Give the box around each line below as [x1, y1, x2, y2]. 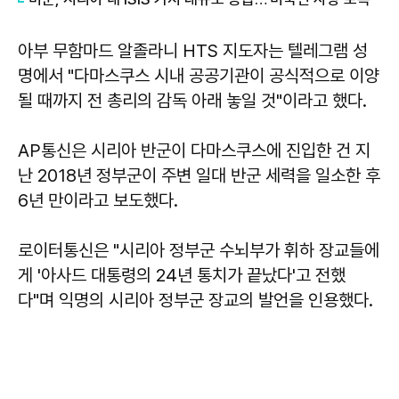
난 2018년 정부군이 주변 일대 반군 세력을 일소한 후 [18, 164, 380, 186]
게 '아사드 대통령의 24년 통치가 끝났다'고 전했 [18, 264, 346, 286]
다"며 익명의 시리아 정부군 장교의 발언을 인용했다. [18, 289, 378, 311]
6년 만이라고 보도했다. [18, 189, 183, 211]
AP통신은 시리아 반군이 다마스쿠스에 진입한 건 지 [18, 139, 370, 161]
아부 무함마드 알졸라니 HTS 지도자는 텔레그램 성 [18, 39, 368, 61]
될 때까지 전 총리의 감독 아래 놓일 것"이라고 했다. [18, 89, 367, 111]
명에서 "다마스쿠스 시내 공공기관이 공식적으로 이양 [18, 64, 379, 86]
